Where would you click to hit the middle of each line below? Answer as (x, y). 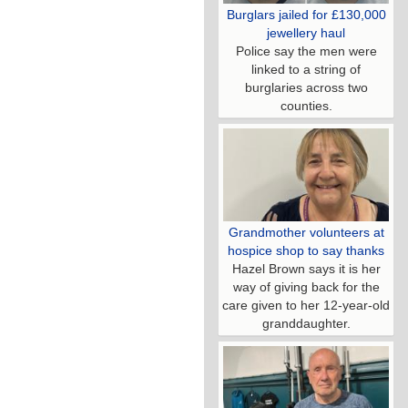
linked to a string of (306, 70)
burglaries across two (306, 88)
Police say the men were (306, 51)
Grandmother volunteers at (306, 233)
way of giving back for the (306, 287)
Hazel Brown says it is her (306, 269)
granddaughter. (306, 324)
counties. (306, 106)
